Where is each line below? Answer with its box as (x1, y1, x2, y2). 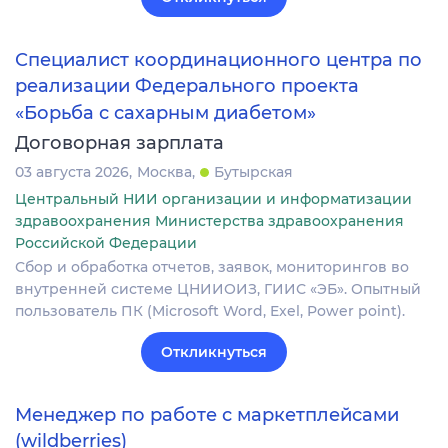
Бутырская (214, 162, 293, 181)
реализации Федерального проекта (15, 75, 359, 98)
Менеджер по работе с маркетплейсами (15, 403, 399, 426)
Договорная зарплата (15, 131, 224, 154)
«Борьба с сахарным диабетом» (15, 101, 316, 124)
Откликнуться (161, 342, 267, 361)
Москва (137, 162, 192, 181)
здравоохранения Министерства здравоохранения (15, 211, 404, 230)
